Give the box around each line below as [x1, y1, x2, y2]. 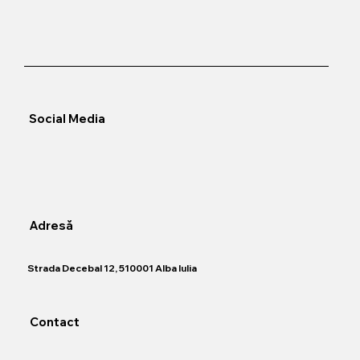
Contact [29, 314, 80, 330]
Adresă [29, 218, 73, 234]
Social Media [28, 110, 105, 126]
